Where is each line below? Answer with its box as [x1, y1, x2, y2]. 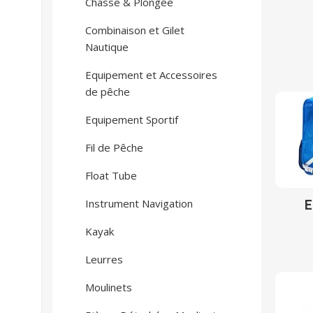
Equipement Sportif [85, 112, 178, 126]
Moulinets [85, 280, 132, 294]
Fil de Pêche [85, 140, 143, 154]
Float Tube [85, 168, 137, 182]
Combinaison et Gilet [85, 23, 184, 37]
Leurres [85, 252, 123, 266]
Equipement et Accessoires [85, 68, 217, 82]
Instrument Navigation [85, 196, 193, 210]
